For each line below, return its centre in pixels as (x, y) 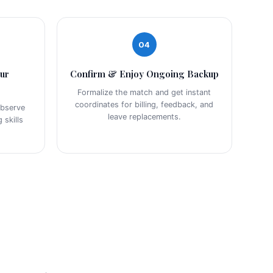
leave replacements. (144, 117)
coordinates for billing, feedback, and (144, 105)
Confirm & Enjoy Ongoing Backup (144, 74)
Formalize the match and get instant (144, 93)
